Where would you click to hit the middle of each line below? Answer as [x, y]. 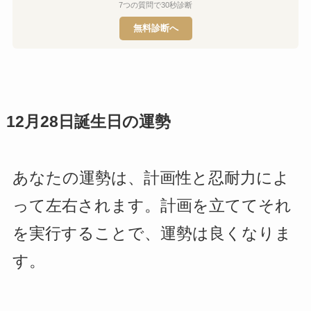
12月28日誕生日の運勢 [88, 122]
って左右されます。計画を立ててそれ [152, 205]
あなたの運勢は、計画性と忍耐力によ [151, 178]
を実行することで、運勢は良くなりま [152, 233]
